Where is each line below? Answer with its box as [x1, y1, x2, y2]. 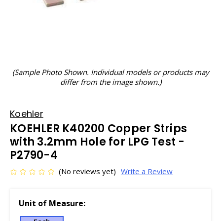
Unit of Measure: [19, 198, 85, 209]
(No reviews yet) [59, 166, 116, 176]
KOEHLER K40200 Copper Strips [10, 121, 187, 136]
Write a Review [120, 166, 173, 176]
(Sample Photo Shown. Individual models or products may [12, 67, 209, 77]
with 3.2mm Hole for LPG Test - [10, 134, 185, 149]
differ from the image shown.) [60, 77, 161, 87]
